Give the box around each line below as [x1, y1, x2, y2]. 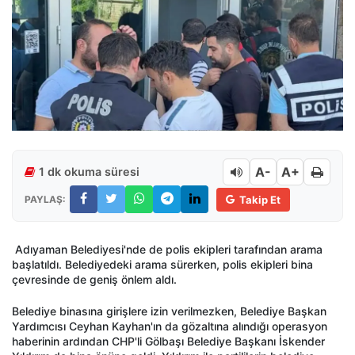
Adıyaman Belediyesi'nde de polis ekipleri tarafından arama [12, 242, 323, 257]
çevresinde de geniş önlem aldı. [12, 273, 180, 287]
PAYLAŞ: [25, 193, 66, 205]
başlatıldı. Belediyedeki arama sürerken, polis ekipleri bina [12, 258, 313, 272]
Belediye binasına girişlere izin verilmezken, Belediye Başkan [12, 304, 326, 319]
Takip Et [239, 193, 281, 206]
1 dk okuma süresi [39, 165, 139, 179]
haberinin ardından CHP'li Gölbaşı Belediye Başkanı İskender [12, 334, 325, 349]
